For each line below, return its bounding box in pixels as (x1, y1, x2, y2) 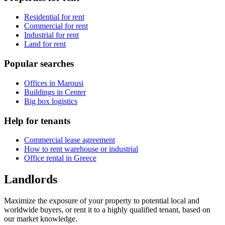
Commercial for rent (24, 22, 88, 31)
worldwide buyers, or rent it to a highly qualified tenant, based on (4, 205, 210, 214)
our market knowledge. (4, 214, 77, 223)
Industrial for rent (24, 31, 79, 40)
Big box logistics (24, 96, 77, 105)
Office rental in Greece (24, 154, 96, 163)
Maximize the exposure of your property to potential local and (4, 196, 199, 205)
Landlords (4, 173, 57, 186)
